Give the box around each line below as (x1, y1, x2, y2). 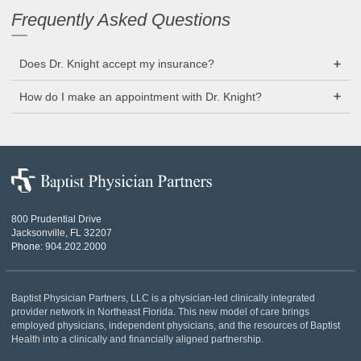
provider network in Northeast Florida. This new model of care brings (11, 305, 309, 317)
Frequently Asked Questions (11, 9, 230, 30)
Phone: (11, 240, 45, 252)
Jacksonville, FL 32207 (11, 226, 112, 239)
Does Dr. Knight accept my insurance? (19, 57, 214, 71)
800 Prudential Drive (11, 213, 102, 225)
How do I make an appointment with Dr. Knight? (19, 89, 262, 103)
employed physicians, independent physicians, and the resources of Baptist (11, 319, 340, 331)
